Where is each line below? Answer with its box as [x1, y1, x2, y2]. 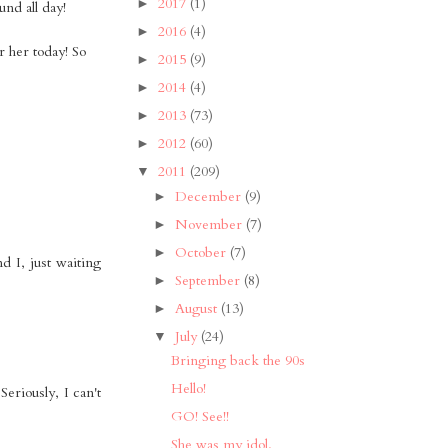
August [174, 298, 221, 318]
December [174, 186, 245, 206]
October [174, 242, 230, 262]
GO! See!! [171, 407, 230, 427]
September [174, 270, 244, 290]
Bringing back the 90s [171, 351, 306, 371]
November [174, 214, 246, 234]
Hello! [171, 379, 207, 399]
